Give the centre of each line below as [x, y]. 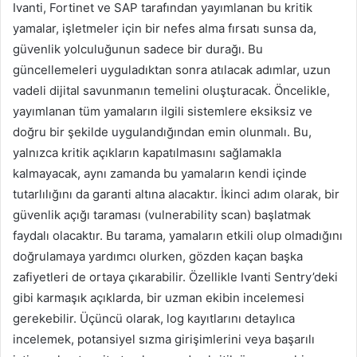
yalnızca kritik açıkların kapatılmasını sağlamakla [147, 153]
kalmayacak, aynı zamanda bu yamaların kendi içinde [160, 174]
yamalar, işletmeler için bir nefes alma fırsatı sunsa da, [165, 29]
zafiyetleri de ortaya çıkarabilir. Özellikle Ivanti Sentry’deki [175, 277]
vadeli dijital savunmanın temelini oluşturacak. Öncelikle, [171, 91]
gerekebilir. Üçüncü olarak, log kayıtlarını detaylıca [154, 319]
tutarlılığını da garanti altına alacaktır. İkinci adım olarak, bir [176, 194]
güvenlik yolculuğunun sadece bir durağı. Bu [138, 49]
